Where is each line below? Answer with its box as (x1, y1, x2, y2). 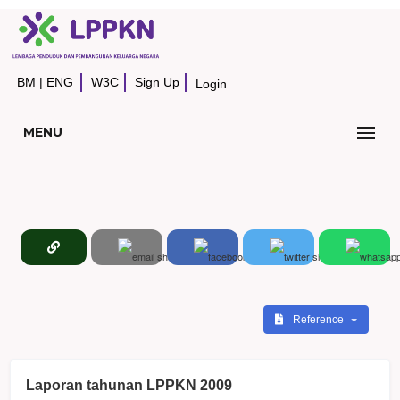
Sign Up (135, 74, 180, 89)
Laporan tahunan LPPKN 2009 (26, 377, 233, 393)
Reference (292, 312, 346, 326)
